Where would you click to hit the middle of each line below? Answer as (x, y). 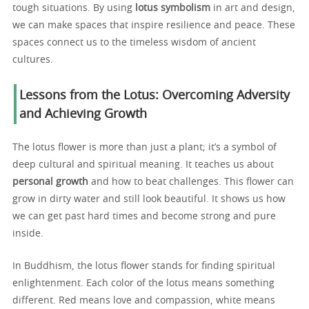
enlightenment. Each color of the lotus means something (143, 283)
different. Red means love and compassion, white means (144, 300)
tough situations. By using (74, 8)
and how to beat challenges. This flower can (191, 182)
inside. (28, 233)
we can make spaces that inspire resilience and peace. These (154, 25)
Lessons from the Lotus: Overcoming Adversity (154, 96)
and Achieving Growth (83, 114)
